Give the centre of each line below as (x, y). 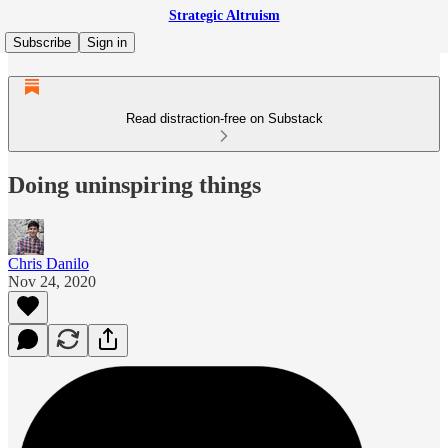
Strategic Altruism (224, 15)
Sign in (107, 42)
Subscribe (42, 42)
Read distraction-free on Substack (224, 118)
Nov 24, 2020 (52, 281)
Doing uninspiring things (134, 184)
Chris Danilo (48, 263)
